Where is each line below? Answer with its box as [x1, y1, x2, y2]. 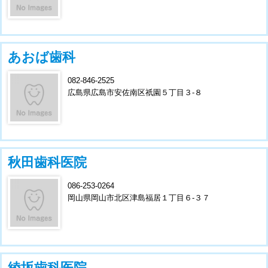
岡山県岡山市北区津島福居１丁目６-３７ [68, 193, 210, 202]
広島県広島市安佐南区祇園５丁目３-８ [68, 87, 202, 97]
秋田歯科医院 [8, 154, 87, 170]
